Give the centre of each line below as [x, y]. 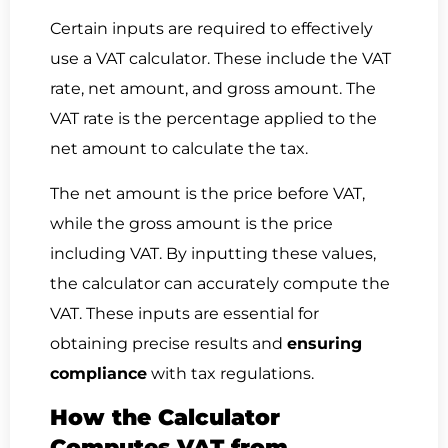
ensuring [324, 343]
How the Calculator [165, 418]
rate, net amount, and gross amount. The [213, 89]
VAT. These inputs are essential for [184, 313]
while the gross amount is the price [191, 223]
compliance [98, 373]
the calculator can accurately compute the [220, 283]
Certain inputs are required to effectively [211, 29]
